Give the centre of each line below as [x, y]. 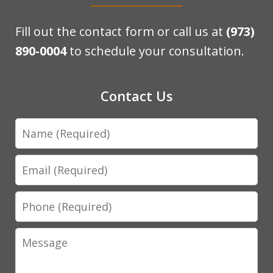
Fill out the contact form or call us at [121, 32]
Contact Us [136, 96]
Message [42, 237]
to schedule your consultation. [156, 51]
